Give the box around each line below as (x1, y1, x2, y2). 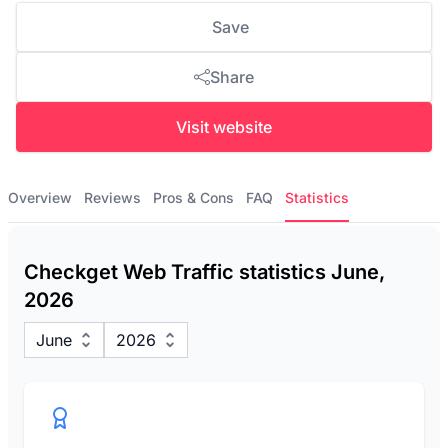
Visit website (176, 117, 272, 137)
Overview (8, 189, 72, 206)
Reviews (84, 189, 141, 206)
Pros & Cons (153, 189, 234, 206)
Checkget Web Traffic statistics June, (24, 260, 385, 284)
